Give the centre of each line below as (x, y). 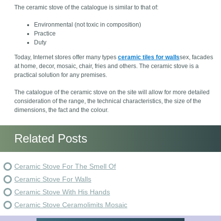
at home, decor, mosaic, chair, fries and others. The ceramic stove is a (107, 66)
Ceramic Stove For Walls (53, 179)
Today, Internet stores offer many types (66, 57)
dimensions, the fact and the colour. (62, 110)
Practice (45, 34)
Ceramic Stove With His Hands (62, 192)
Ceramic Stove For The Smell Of (65, 166)
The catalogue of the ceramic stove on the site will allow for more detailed (112, 92)
